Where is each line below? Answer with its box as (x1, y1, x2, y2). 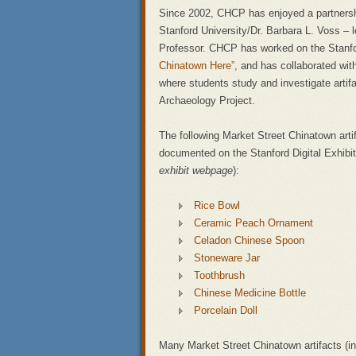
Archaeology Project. (159, 95, 255, 106)
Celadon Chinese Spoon (194, 234, 304, 246)
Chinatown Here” (159, 60, 234, 72)
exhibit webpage (159, 164, 233, 176)
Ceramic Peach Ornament (194, 217, 313, 229)
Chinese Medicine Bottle (194, 287, 306, 299)
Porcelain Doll (194, 304, 257, 316)
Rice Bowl (194, 199, 240, 211)
